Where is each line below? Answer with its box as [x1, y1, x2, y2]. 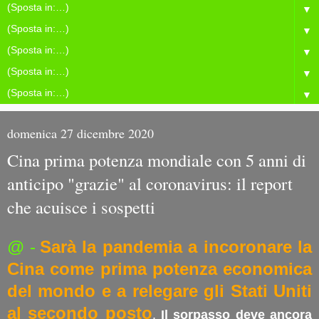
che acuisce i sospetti [7, 195, 155, 219]
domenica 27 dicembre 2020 [7, 125, 154, 142]
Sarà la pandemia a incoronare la [39, 236, 313, 256]
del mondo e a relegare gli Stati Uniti [7, 281, 312, 300]
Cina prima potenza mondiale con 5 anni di [7, 148, 306, 172]
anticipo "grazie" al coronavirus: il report [7, 172, 293, 195]
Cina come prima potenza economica [7, 258, 312, 278]
